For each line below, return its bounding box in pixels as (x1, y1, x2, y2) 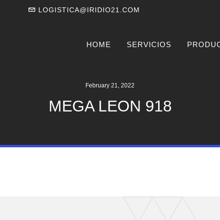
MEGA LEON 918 (48, 97, 172, 115)
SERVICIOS (127, 40, 171, 49)
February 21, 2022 (85, 82, 135, 89)
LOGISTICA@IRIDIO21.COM (38, 5, 140, 14)
